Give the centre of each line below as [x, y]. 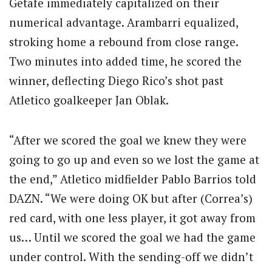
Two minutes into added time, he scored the [125, 61]
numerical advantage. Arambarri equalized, [124, 22]
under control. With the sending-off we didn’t [131, 256]
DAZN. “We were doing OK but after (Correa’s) [131, 198]
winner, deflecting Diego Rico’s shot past [116, 80]
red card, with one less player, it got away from [132, 217]
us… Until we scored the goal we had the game [132, 237]
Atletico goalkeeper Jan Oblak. [89, 100]
